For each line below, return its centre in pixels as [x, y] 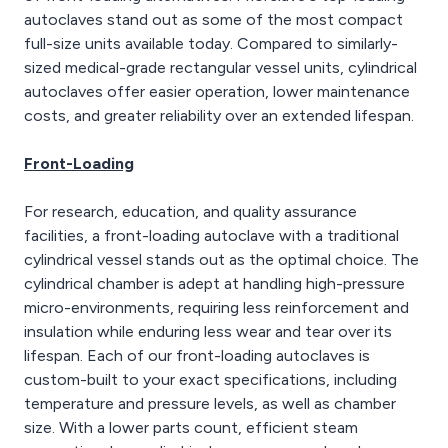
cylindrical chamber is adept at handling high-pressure [214, 283]
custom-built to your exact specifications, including [210, 379]
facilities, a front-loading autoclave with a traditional [211, 235]
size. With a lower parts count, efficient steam [191, 427]
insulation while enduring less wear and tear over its [208, 331]
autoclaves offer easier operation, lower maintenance [217, 91]
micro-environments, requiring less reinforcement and [216, 307]
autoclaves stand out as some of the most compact [213, 19]
